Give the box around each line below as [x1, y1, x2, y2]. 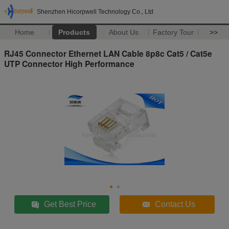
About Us [109, 28, 139, 36]
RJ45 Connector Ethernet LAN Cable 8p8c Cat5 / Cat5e [4, 47, 212, 59]
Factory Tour [153, 28, 194, 36]
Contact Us [155, 199, 196, 209]
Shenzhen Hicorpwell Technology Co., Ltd [37, 8, 153, 15]
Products [58, 28, 90, 36]
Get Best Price [44, 199, 97, 209]
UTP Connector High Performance [4, 57, 134, 70]
